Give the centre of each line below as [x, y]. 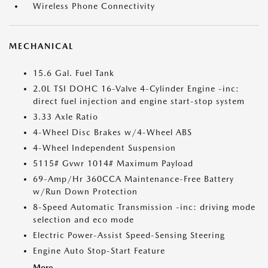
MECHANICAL [41, 46]
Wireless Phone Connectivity [94, 6]
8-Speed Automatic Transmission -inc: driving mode [144, 207]
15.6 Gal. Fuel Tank [74, 73]
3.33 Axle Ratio [66, 117]
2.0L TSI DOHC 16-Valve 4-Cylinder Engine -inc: [136, 89]
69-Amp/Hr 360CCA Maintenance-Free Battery [133, 179]
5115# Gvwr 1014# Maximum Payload [113, 164]
